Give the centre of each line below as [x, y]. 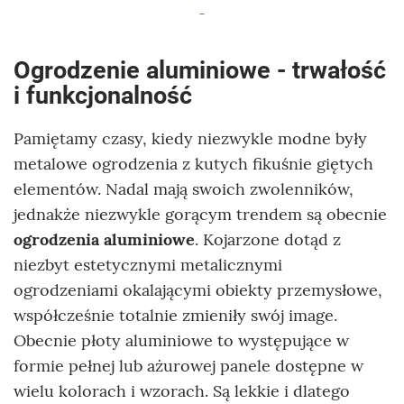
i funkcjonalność [103, 96]
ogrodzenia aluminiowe [104, 240]
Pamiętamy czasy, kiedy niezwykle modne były [190, 139]
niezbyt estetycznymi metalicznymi [148, 265]
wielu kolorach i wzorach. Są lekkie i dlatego [182, 391]
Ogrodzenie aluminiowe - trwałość [200, 71]
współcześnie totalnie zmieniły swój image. [175, 316]
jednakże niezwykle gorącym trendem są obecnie [200, 215]
